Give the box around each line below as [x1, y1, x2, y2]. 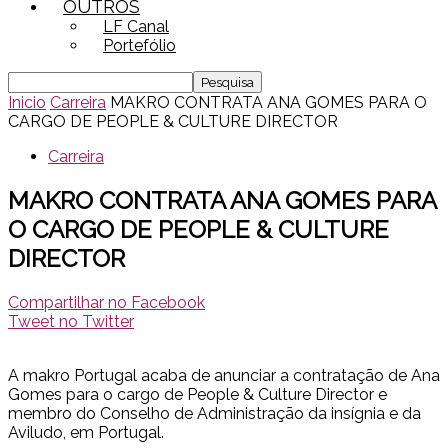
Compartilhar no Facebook [8, 292, 205, 312]
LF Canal [103, 17, 169, 36]
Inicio [8, 93, 46, 112]
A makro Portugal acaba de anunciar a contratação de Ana [8, 365, 440, 385]
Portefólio [103, 36, 176, 55]
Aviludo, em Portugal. [8, 422, 164, 442]
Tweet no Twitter [8, 311, 134, 331]
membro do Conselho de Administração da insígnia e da [8, 403, 421, 423]
